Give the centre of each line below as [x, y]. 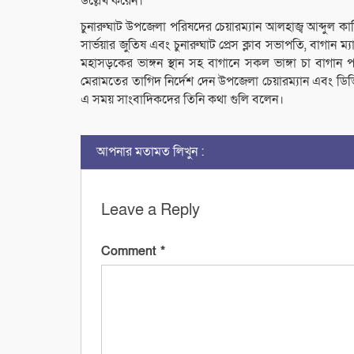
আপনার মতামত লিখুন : [150, 152]
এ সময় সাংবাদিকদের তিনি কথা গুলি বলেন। [182, 100]
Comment [131, 252]
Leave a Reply [151, 211]
